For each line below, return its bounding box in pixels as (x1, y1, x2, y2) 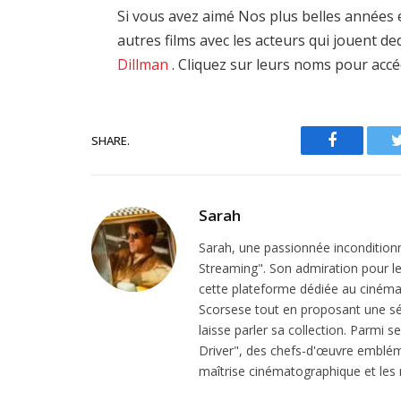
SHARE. (91, 132, 130, 149)
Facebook (330, 145, 394, 162)
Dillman (117, 55, 169, 75)
